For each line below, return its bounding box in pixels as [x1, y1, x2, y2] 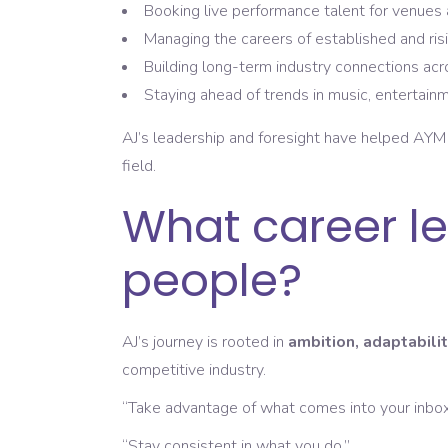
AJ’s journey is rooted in [122, 331, 288, 354]
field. [122, 155, 156, 178]
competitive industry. [122, 359, 266, 382]
